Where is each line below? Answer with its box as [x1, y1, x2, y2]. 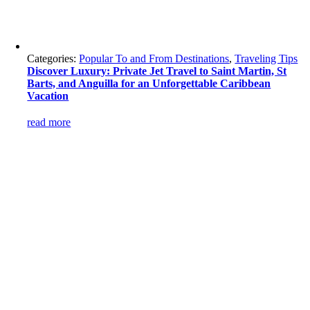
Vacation [27, 90, 69, 102]
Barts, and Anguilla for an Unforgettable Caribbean [27, 77, 271, 89]
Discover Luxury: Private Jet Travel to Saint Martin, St [27, 65, 287, 77]
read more [27, 116, 71, 128]
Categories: [27, 53, 80, 64]
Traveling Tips [235, 53, 298, 64]
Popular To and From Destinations [79, 53, 230, 64]
